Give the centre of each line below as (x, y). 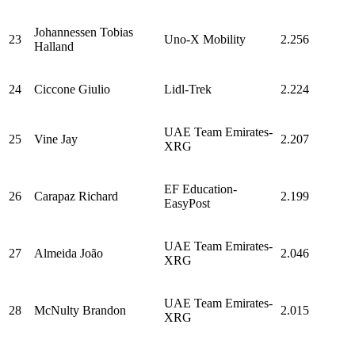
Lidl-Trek (188, 89)
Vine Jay (56, 139)
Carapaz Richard (76, 196)
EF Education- (200, 189)
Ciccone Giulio (72, 89)
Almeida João (69, 253)
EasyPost (187, 203)
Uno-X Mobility (205, 39)
